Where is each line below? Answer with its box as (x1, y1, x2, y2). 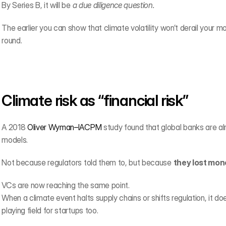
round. (2, 35, 22, 45)
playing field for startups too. (2, 205, 98, 215)
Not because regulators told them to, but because (2, 157, 174, 167)
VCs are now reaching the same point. (2, 180, 130, 190)
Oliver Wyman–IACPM (27, 122, 102, 132)
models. (2, 135, 28, 145)
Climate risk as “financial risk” (2, 91, 188, 109)
